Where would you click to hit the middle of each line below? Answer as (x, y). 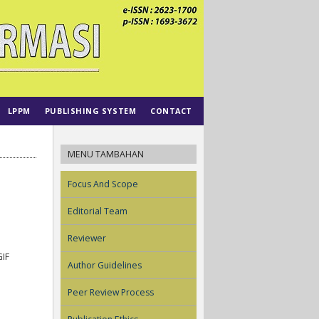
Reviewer (87, 238)
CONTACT (171, 111)
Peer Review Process (111, 292)
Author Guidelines (105, 265)
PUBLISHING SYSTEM (90, 111)
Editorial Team (98, 211)
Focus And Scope (103, 184)
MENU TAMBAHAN (106, 154)
